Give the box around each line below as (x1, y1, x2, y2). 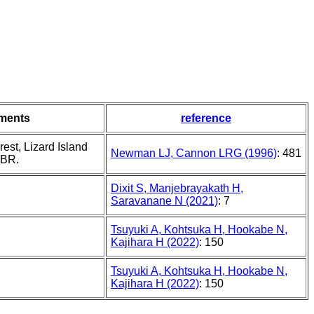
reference (181, 112, 231, 125)
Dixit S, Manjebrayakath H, (111, 182, 243, 195)
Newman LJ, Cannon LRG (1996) (111, 147, 277, 160)
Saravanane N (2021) (111, 195, 218, 207)
